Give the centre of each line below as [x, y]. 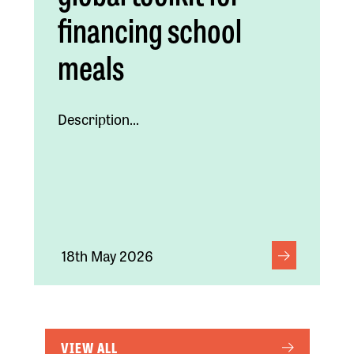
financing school [149, 28]
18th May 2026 [107, 255]
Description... [98, 118]
